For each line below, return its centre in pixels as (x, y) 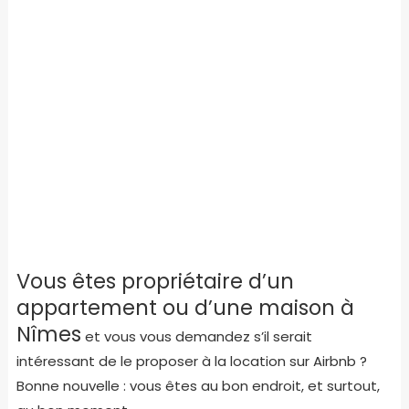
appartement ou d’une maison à (185, 307)
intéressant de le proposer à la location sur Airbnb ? (191, 361)
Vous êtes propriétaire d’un (155, 281)
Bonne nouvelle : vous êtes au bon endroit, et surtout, (198, 385)
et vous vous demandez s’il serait (196, 336)
